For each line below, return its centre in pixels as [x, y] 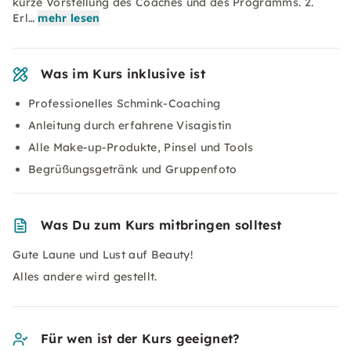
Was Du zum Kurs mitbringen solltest [161, 225]
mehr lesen [69, 18]
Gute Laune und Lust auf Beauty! [103, 255]
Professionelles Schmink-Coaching [125, 103]
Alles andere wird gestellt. [85, 277]
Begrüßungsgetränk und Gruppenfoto [133, 169]
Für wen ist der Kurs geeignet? [140, 338]
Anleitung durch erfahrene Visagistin [130, 125]
